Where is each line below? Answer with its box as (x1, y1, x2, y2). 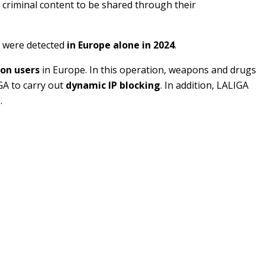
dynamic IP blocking (66, 78, 160, 92)
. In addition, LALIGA (160, 78, 248, 92)
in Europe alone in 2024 (67, 38, 174, 51)
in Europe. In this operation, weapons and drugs (40, 63, 256, 76)
